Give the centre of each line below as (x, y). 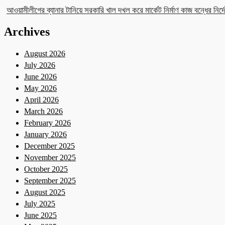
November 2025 (50, 158)
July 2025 (40, 204)
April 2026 (41, 100)
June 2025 (40, 215)
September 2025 (50, 181)
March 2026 (43, 111)
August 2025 (45, 192)
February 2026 (47, 123)
